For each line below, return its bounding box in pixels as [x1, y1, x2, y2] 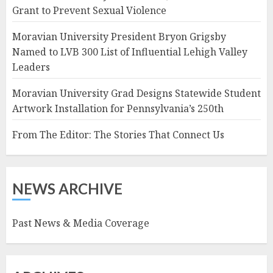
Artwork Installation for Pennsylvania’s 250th [12, 101, 224, 115]
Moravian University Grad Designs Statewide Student [12, 86, 261, 100]
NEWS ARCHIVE [12, 179, 122, 197]
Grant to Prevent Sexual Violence [12, 3, 166, 17]
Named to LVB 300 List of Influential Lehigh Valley [12, 44, 247, 58]
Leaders [12, 60, 50, 74]
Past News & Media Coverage [12, 216, 149, 230]
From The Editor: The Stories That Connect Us [12, 127, 224, 141]
